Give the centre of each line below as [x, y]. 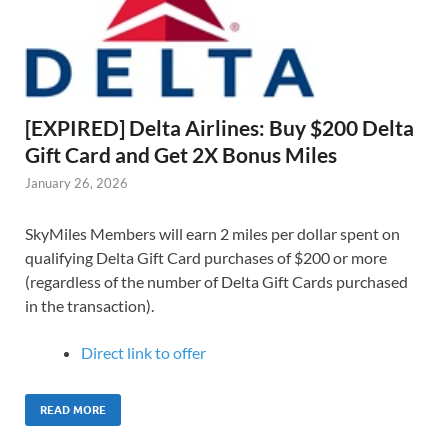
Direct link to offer [143, 353]
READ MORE [73, 409]
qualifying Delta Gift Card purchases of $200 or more [206, 258]
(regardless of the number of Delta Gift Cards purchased [216, 282]
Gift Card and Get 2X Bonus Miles [181, 155]
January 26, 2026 [76, 183]
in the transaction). [89, 306]
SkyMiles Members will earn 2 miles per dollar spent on [212, 234]
